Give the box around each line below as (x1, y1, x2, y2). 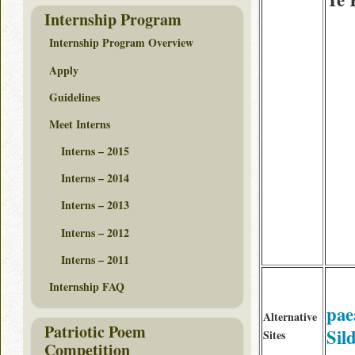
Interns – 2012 (61, 223, 129, 241)
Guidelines (49, 88, 100, 105)
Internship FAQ (49, 278, 124, 296)
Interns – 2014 (61, 170, 129, 187)
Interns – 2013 (61, 197, 129, 214)
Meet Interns (49, 115, 110, 132)
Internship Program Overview (49, 34, 193, 52)
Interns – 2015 (61, 143, 129, 160)
